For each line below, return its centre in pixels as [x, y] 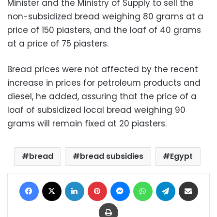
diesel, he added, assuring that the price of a [102, 97]
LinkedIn [96, 181]
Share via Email [206, 181]
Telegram [190, 181]
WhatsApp [168, 181]
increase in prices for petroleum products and [104, 83]
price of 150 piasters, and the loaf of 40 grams [104, 30]
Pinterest [120, 181]
